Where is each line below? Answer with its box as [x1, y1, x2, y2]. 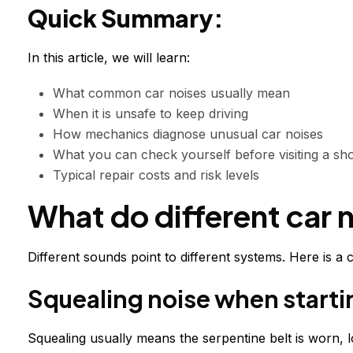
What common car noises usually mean [53, 85, 290, 102]
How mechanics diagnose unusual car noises [53, 126, 323, 143]
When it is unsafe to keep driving [53, 106, 248, 122]
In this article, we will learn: [28, 50, 190, 66]
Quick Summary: [28, 3, 224, 34]
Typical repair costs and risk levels [53, 167, 259, 184]
